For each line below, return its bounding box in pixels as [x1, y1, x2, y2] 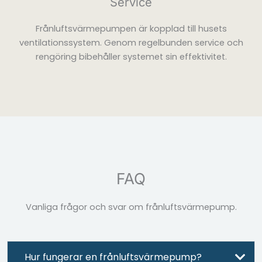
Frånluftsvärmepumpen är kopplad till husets [35, 23, 227, 35]
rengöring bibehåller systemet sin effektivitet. [35, 51, 227, 63]
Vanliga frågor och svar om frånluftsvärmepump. [25, 201, 237, 213]
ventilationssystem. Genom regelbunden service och [19, 37, 243, 49]
